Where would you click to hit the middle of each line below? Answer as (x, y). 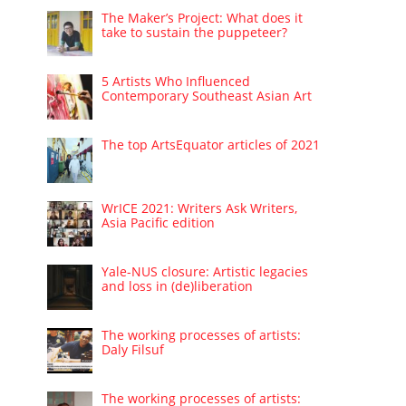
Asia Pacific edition (159, 222)
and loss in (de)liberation (178, 285)
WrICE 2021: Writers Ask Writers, (200, 208)
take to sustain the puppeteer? (195, 32)
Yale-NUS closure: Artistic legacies (205, 271)
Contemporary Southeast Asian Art (207, 95)
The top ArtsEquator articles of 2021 (211, 144)
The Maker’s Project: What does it (203, 17)
